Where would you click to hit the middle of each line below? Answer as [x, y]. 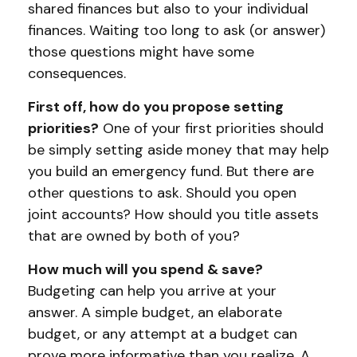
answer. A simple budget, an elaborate [155, 312]
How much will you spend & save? [145, 269]
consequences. [77, 73]
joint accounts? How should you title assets [173, 214]
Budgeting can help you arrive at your [152, 291]
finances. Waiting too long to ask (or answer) [177, 30]
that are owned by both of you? [134, 236]
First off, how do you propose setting [156, 107]
